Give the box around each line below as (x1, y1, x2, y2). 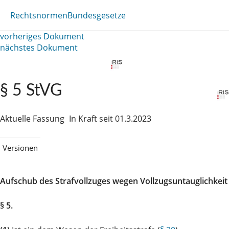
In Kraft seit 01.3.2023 (69, 113, 151, 124)
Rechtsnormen (10, 9, 67, 21)
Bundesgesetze (67, 9, 126, 21)
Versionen (3, 142, 38, 153)
